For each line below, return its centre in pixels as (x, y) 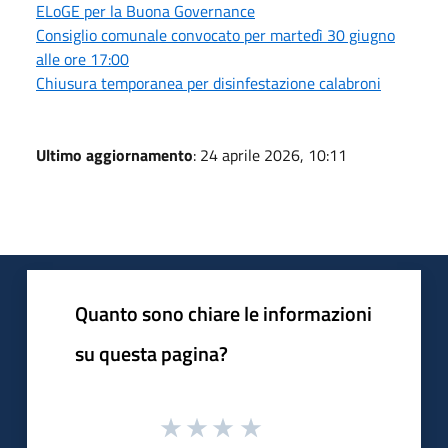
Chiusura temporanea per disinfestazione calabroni (208, 82)
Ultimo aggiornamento (114, 154)
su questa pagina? (151, 353)
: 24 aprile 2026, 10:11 (270, 154)
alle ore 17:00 (82, 58)
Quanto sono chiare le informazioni (223, 313)
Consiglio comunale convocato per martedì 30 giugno (215, 34)
